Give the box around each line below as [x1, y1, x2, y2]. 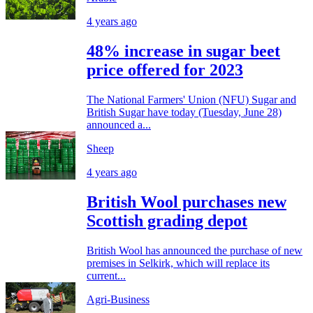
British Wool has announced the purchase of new [87, 244, 303, 256]
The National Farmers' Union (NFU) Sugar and [87, 93, 296, 105]
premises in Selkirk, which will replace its [87, 256, 270, 269]
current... [87, 269, 126, 282]
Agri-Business [87, 293, 150, 305]
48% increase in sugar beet [87, 41, 280, 60]
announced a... [87, 118, 151, 131]
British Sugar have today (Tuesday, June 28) [87, 105, 282, 118]
